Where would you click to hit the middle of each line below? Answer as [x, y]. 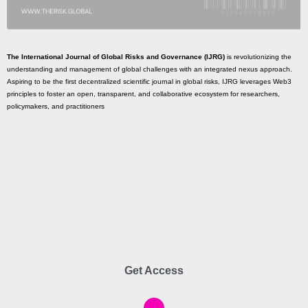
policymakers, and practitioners [56, 107]
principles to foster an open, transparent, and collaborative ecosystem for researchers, [143, 94]
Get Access [154, 271]
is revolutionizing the [258, 57]
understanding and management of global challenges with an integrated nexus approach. [150, 69]
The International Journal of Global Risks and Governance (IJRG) [116, 57]
